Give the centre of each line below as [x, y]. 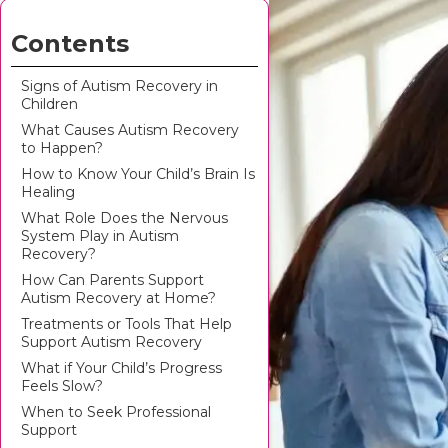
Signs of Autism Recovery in [119, 86]
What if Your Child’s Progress [121, 368]
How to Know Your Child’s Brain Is [138, 174]
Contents [70, 43]
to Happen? [62, 148]
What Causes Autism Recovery [130, 130]
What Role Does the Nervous [124, 218]
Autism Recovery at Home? [118, 298]
